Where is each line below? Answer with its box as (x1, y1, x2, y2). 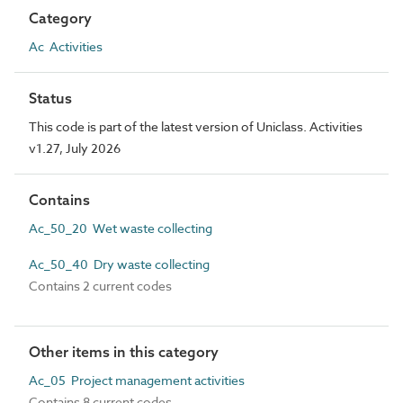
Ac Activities (29, 38, 103, 55)
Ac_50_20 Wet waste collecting (29, 219, 212, 237)
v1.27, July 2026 (29, 139, 121, 157)
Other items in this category (29, 343, 219, 361)
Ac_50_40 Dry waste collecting (29, 255, 210, 273)
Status (29, 89, 72, 107)
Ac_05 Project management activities (29, 372, 245, 389)
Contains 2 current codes (29, 277, 172, 294)
